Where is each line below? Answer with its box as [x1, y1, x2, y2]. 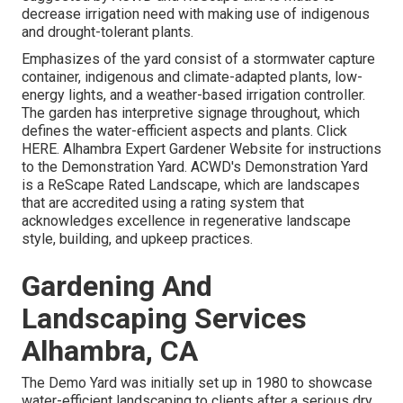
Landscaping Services [22, 300, 307, 336]
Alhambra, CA [22, 333, 198, 368]
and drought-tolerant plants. [22, 22, 193, 40]
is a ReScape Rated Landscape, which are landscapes [22, 175, 360, 193]
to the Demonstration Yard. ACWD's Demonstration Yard [22, 157, 368, 175]
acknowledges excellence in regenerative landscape [22, 211, 351, 229]
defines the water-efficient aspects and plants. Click [22, 121, 347, 139]
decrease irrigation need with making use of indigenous [22, 4, 370, 22]
